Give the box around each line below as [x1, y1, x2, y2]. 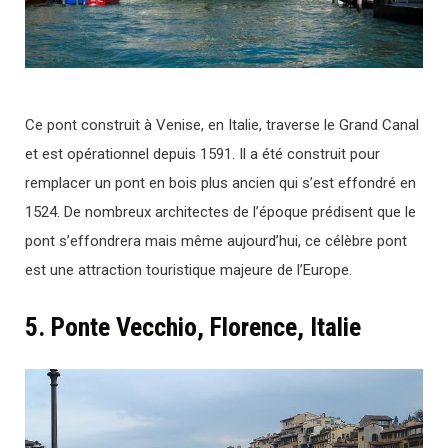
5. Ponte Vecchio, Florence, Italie [25, 311, 361, 342]
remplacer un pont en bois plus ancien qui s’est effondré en [25, 173, 416, 192]
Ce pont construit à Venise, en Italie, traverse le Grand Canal [25, 115, 419, 134]
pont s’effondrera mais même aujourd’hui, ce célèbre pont [25, 231, 407, 250]
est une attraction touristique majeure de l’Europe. [25, 260, 352, 279]
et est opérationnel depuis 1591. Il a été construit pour [25, 144, 380, 163]
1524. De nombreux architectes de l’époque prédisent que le [25, 202, 416, 221]
